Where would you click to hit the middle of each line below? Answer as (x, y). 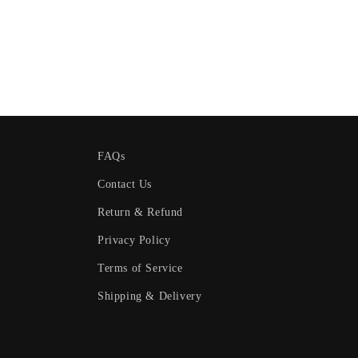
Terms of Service (140, 268)
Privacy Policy (134, 241)
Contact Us (125, 185)
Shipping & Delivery (150, 296)
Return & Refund (140, 213)
